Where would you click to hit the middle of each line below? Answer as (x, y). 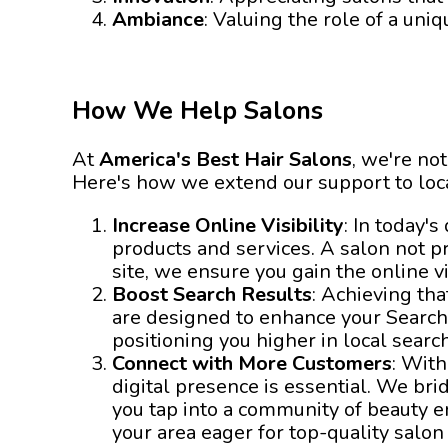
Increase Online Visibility (228, 225)
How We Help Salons (197, 110)
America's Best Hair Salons (225, 159)
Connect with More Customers (252, 363)
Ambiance (158, 19)
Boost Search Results (212, 294)
